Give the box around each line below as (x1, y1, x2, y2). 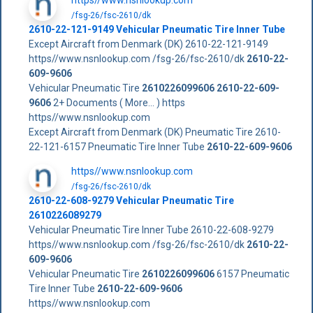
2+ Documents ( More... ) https (50, 96, 185, 108)
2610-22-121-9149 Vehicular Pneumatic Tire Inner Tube (28, 23, 285, 35)
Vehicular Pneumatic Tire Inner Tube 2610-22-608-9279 (28, 224, 274, 235)
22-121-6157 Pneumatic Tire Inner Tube (28, 140, 207, 152)
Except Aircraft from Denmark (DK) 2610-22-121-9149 (28, 38, 268, 50)
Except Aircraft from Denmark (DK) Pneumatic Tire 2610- (28, 126, 281, 138)
